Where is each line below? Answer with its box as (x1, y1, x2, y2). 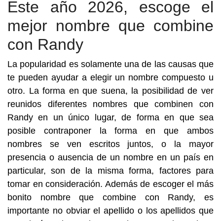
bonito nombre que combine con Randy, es (7, 192, 214, 202)
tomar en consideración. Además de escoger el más (7, 179, 214, 189)
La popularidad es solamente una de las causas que (7, 59, 214, 69)
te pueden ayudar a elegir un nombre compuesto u (7, 73, 214, 82)
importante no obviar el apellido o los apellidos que (7, 206, 214, 216)
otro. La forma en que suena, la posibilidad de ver (7, 86, 214, 96)
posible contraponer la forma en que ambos (7, 126, 214, 136)
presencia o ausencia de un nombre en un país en (7, 152, 214, 162)
